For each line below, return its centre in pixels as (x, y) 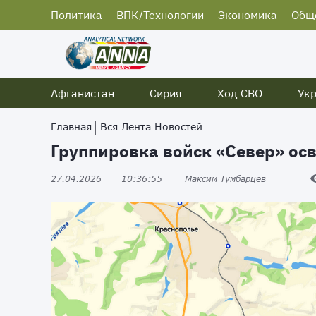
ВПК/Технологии (160, 15)
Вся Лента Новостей (151, 127)
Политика (77, 15)
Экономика (248, 15)
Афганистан (83, 93)
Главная (71, 127)
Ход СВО (240, 93)
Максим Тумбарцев (225, 178)
